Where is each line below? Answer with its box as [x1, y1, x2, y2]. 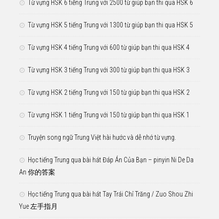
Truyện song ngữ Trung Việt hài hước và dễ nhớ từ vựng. [28, 133, 176, 141]
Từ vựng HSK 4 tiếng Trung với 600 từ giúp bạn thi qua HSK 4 [28, 43, 190, 51]
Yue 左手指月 [19, 202, 58, 210]
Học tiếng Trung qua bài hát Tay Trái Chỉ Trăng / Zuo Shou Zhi [28, 190, 193, 198]
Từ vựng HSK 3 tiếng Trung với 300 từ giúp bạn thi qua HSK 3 [28, 66, 190, 74]
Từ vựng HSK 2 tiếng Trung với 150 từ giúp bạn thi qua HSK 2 [28, 88, 190, 96]
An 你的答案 [19, 168, 55, 176]
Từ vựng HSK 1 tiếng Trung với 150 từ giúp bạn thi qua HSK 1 [28, 110, 190, 119]
